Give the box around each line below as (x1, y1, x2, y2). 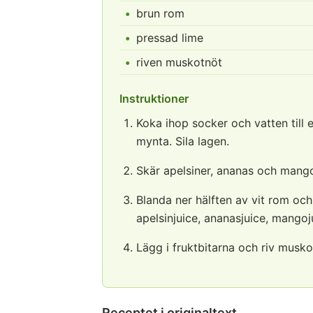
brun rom (136, 6, 184, 20)
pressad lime (136, 31, 203, 45)
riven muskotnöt (136, 55, 222, 69)
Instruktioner (119, 92, 189, 105)
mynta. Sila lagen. (136, 134, 229, 148)
